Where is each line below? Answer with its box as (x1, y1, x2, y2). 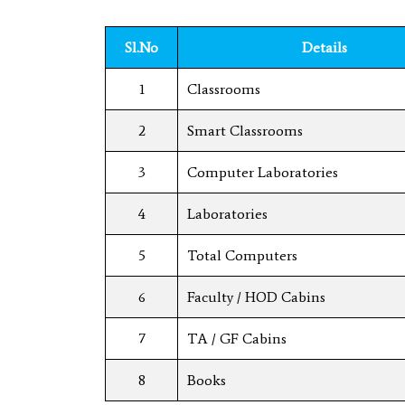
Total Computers (187, 246, 298, 264)
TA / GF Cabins (187, 329, 291, 347)
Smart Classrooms (187, 121, 304, 139)
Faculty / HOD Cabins (187, 287, 326, 306)
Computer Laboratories (187, 163, 343, 181)
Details (301, 38, 351, 56)
